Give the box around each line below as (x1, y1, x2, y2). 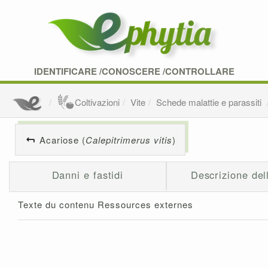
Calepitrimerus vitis (86, 133, 172, 147)
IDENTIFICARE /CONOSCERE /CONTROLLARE (33, 65, 234, 78)
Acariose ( (39, 133, 86, 147)
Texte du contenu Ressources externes (18, 198, 193, 211)
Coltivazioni (75, 96, 120, 109)
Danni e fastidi (51, 167, 124, 182)
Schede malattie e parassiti (156, 96, 264, 109)
